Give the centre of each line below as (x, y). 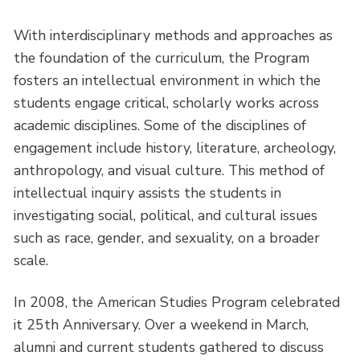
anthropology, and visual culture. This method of (170, 170)
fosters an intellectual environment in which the (168, 80)
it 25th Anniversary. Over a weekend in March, (162, 324)
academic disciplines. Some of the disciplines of (160, 125)
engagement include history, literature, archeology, (175, 147)
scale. (31, 260)
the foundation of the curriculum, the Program (162, 57)
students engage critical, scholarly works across (167, 102)
